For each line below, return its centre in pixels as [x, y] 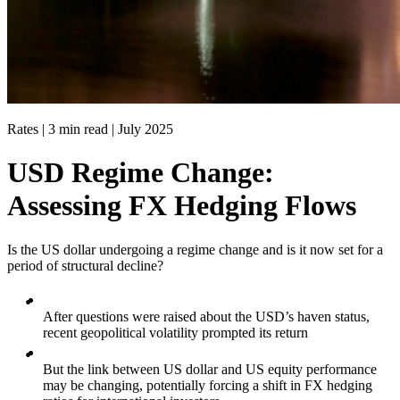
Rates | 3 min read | [62, 129]
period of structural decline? [85, 265]
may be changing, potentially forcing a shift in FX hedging [208, 385]
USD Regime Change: [141, 173]
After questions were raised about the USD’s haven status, [206, 316]
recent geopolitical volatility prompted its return [175, 332]
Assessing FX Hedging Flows [182, 206]
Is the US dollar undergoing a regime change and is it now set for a [195, 249]
